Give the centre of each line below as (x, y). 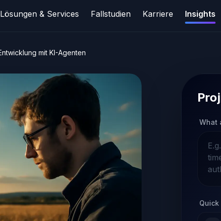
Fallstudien (110, 14)
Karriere (158, 14)
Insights (200, 14)
